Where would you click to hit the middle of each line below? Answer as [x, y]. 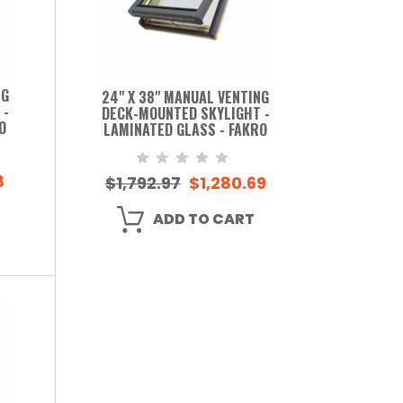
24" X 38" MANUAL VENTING [186, 97]
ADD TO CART [203, 219]
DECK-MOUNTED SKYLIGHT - [185, 113]
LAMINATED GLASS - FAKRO [186, 129]
